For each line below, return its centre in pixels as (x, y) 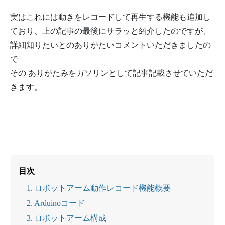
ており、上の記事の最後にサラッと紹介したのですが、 (110, 31)
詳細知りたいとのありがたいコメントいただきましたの (110, 45)
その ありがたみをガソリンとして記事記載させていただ (111, 73)
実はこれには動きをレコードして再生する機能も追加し (110, 17)
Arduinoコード (60, 203)
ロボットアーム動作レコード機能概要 (103, 188)
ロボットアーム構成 (71, 218)
